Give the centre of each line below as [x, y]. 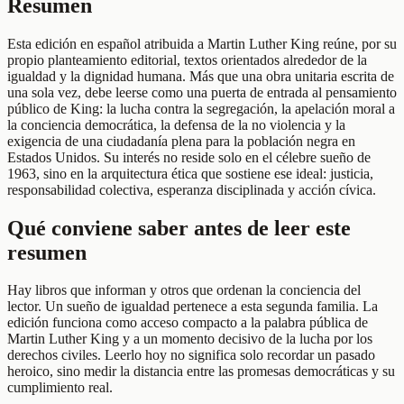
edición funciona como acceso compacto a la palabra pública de [188, 323]
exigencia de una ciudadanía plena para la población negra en [181, 141]
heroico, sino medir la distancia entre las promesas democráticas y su [201, 372]
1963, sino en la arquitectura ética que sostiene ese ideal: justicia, [190, 173]
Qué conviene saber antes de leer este [179, 228]
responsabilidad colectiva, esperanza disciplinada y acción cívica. [192, 189]
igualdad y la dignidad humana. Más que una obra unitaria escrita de [201, 76]
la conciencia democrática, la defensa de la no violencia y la [176, 124]
